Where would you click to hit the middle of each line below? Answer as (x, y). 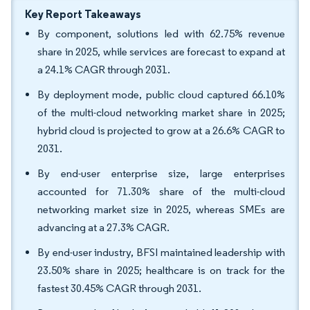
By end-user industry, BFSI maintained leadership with (161, 252)
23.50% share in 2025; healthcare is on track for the (161, 270)
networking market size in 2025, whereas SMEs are (161, 209)
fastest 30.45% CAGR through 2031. (119, 288)
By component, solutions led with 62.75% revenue (161, 34)
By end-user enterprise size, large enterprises (161, 173)
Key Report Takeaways (83, 14)
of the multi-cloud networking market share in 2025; (161, 112)
